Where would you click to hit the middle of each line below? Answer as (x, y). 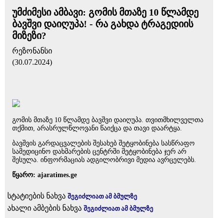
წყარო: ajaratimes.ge (45, 175)
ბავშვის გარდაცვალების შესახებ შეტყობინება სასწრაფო (103, 143)
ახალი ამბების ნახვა (45, 208)
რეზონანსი (32, 51)
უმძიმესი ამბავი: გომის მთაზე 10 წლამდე (105, 12)
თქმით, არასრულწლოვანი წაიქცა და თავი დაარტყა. (97, 128)
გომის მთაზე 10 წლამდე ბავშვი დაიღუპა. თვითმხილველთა (108, 120)
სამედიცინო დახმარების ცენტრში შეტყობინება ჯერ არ (99, 152)
